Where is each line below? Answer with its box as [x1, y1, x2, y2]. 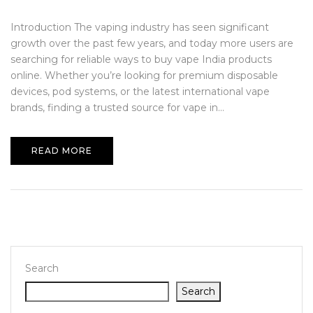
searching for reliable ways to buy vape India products [10, 53, 272, 66]
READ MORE [31, 145, 92, 156]
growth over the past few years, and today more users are [10, 37, 293, 50]
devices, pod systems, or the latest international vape [10, 85, 270, 98]
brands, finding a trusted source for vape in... [10, 101, 224, 114]
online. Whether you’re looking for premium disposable [10, 69, 278, 82]
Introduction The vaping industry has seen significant [10, 21, 269, 34]
